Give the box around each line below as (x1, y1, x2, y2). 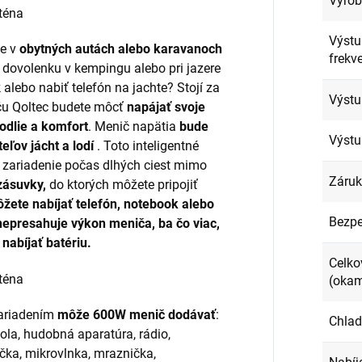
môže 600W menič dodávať (57, 306, 217, 322)
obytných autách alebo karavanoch (19, 40, 223, 57)
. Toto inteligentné (94, 137, 200, 154)
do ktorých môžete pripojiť (46, 176, 199, 192)
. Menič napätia (88, 118, 180, 134)
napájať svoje (127, 99, 206, 115)
